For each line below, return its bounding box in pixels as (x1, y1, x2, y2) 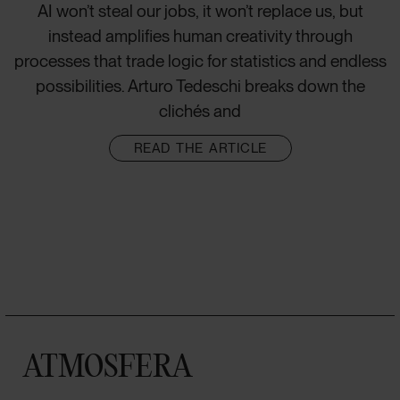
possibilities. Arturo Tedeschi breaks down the (35, 76, 365, 96)
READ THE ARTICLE (133, 140, 267, 156)
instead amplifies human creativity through (47, 26, 353, 46)
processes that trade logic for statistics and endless (13, 51, 387, 71)
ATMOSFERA (23, 346, 193, 386)
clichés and (159, 101, 241, 121)
